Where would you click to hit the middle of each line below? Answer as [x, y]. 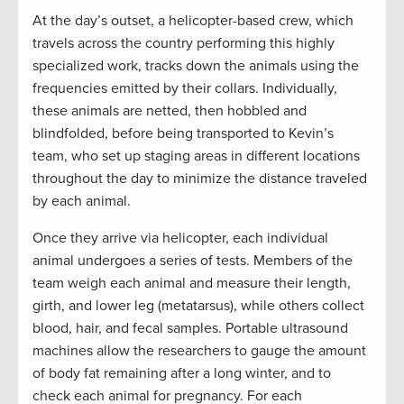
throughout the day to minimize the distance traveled [200, 178]
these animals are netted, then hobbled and [170, 110]
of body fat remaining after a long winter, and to [182, 373]
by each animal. [82, 201]
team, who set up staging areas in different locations [196, 156]
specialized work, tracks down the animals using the [196, 65]
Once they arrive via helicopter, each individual [180, 238]
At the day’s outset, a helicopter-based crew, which [193, 20]
